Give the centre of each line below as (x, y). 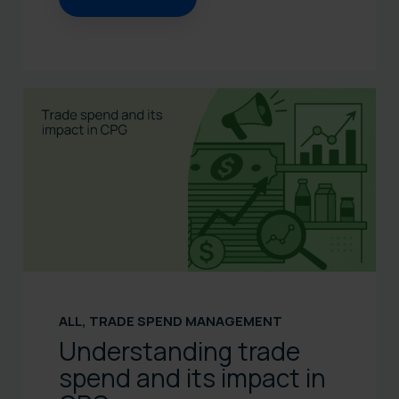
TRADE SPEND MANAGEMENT (186, 322)
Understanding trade (179, 351)
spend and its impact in (192, 378)
